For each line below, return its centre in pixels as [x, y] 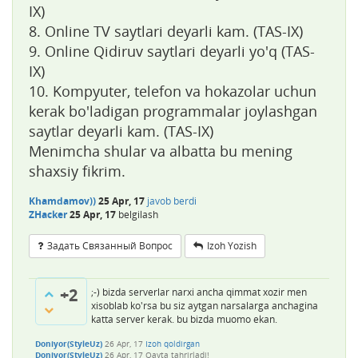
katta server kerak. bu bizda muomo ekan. [184, 319]
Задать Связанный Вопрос [110, 245]
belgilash [138, 214]
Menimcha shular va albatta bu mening [161, 151]
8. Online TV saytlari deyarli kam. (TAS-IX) [166, 31]
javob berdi [172, 201]
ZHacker [48, 214]
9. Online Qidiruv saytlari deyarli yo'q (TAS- [172, 51]
